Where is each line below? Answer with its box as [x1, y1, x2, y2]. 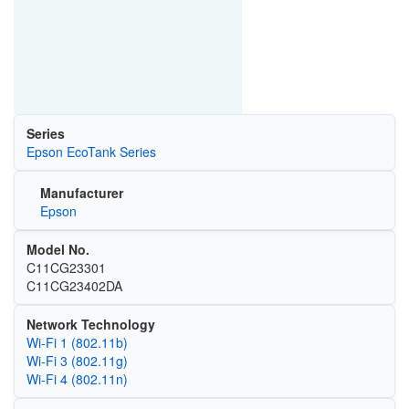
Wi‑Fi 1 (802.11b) [26, 332, 128, 351]
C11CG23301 [26, 257, 106, 277]
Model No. [26, 239, 89, 258]
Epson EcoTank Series [26, 142, 156, 161]
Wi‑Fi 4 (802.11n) [26, 369, 128, 388]
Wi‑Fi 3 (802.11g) [26, 351, 128, 370]
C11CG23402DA [26, 276, 122, 295]
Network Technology [26, 314, 155, 333]
